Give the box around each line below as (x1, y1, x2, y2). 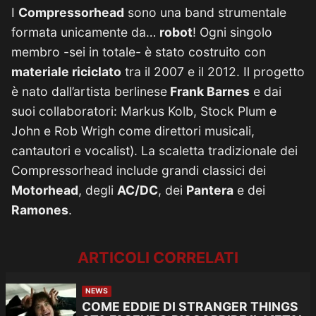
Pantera (186, 183, 233, 197)
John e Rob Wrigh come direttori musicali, (11, 123, 255, 138)
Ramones (11, 202, 68, 217)
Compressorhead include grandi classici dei (11, 163, 266, 178)
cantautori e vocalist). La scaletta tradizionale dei (11, 143, 298, 158)
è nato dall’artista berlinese (11, 84, 167, 99)
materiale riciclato (11, 64, 121, 79)
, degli (78, 183, 117, 197)
